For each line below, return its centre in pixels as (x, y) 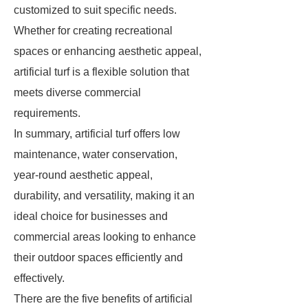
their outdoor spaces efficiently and (98, 257)
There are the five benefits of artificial (103, 299)
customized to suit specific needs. (95, 10)
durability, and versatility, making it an (104, 196)
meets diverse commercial (77, 92)
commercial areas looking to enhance (105, 237)
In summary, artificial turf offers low (97, 134)
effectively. (39, 278)
